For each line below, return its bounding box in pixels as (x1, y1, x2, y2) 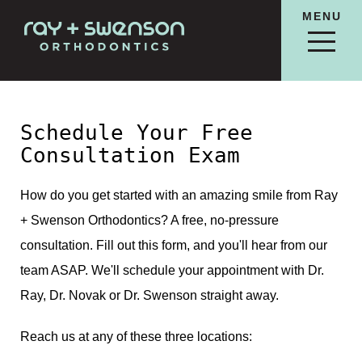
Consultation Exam (20, 143, 240, 167)
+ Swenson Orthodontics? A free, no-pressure (20, 213, 279, 227)
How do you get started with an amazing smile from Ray (20, 188, 338, 202)
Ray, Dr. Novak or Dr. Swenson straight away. (20, 288, 279, 302)
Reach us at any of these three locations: (20, 330, 252, 343)
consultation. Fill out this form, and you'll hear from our (20, 238, 327, 252)
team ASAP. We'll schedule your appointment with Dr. (20, 263, 324, 277)
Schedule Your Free (20, 120, 253, 145)
